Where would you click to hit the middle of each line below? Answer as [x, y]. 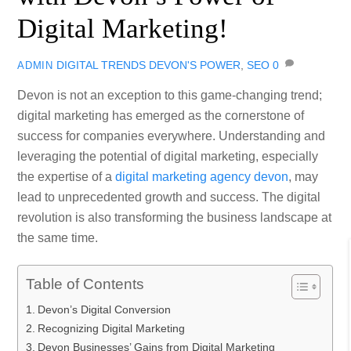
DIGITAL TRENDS [101, 65]
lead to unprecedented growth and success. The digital [169, 197]
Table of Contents [85, 284]
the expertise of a [67, 177]
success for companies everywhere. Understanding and [172, 136]
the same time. [58, 238]
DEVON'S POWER [194, 65]
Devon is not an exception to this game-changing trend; [170, 96]
